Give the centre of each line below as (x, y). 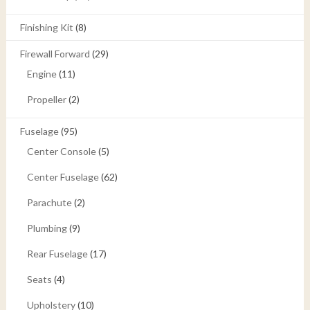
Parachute (49, 202)
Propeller (46, 99)
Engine (42, 73)
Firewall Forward (55, 53)
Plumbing (47, 228)
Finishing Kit (46, 27)
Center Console (61, 151)
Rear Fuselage (57, 253)
